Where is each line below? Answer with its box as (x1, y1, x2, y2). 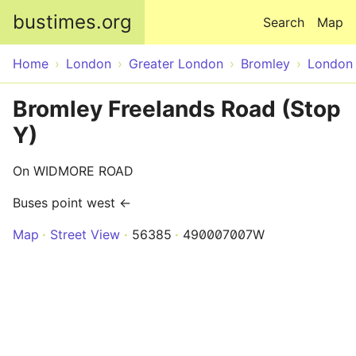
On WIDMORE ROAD (13, 163, 133, 179)
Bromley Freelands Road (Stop (13, 95, 341, 122)
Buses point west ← (13, 195, 131, 211)
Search (263, 14, 304, 30)
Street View (50, 226, 120, 242)
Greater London (129, 56, 223, 72)
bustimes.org (13, 10, 132, 33)
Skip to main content (115, 2, 241, 17)
